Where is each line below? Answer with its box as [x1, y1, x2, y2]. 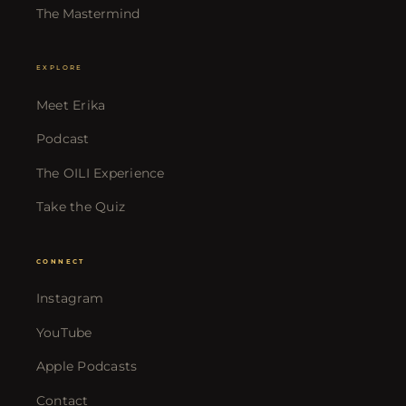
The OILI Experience [35, 165, 165, 180]
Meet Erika [35, 97, 106, 112]
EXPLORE [35, 63, 83, 72]
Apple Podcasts [35, 359, 138, 374]
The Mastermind [35, 5, 140, 21]
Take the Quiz [35, 199, 126, 215]
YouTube [35, 324, 92, 340]
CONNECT [35, 256, 85, 266]
